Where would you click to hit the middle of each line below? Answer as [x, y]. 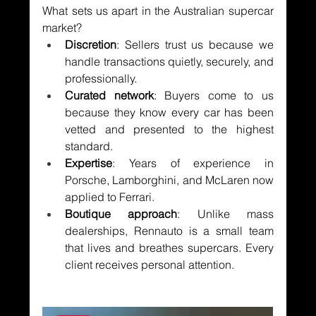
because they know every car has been [169, 112]
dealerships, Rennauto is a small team [169, 230]
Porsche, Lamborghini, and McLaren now [169, 180]
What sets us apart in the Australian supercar [158, 10]
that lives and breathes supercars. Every [169, 247]
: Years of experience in [193, 163]
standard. [89, 146]
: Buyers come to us [213, 95]
